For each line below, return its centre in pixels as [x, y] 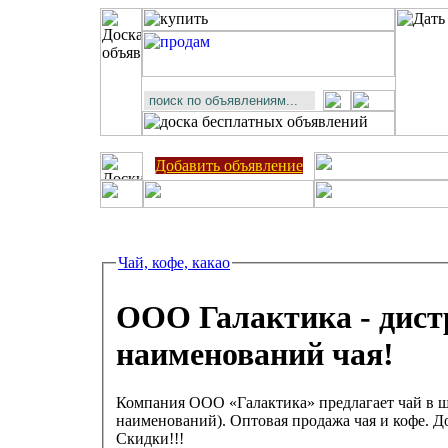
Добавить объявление [228, 165]
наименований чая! [255, 354]
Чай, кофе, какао [174, 262]
